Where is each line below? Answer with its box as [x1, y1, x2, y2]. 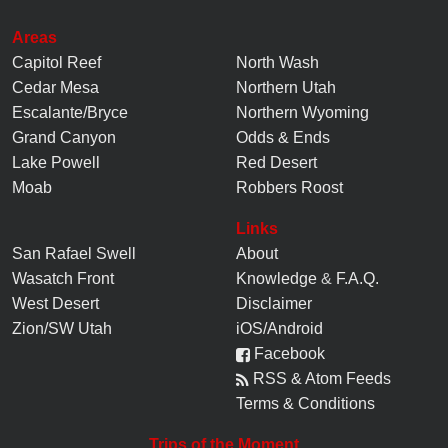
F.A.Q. [336, 269, 379, 287]
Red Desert [236, 153, 317, 171]
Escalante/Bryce [12, 103, 128, 121]
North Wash [236, 53, 319, 71]
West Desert [12, 294, 99, 312]
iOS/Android [236, 319, 323, 337]
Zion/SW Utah [12, 319, 112, 337]
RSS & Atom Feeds [249, 369, 391, 387]
